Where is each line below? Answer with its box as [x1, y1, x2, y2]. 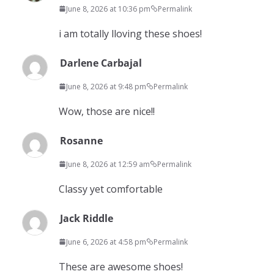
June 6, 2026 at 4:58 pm [66, 236, 146, 247]
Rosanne [60, 133, 103, 147]
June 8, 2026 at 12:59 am [66, 158, 150, 169]
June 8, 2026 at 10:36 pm [66, 3, 150, 14]
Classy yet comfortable [59, 182, 163, 196]
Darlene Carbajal [60, 56, 142, 70]
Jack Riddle [60, 211, 113, 225]
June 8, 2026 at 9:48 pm [66, 81, 146, 92]
